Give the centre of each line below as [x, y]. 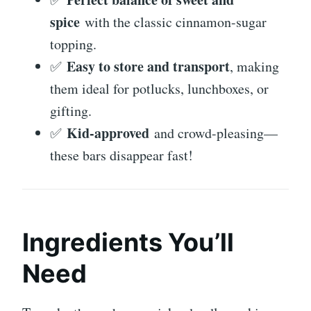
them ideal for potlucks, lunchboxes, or [159, 88]
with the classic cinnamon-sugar [173, 22]
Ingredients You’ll [128, 242]
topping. [73, 44]
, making [254, 66]
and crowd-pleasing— [213, 133]
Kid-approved [108, 133]
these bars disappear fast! [121, 155]
